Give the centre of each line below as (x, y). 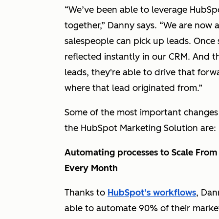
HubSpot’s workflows (152, 193)
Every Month (92, 168)
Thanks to (86, 193)
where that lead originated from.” (133, 88)
